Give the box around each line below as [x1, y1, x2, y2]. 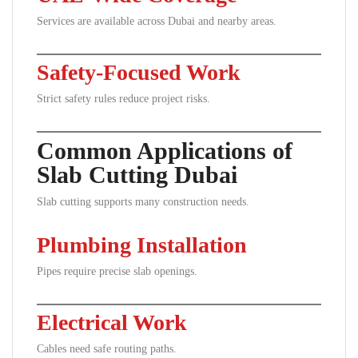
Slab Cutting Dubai [37, 161, 237, 188]
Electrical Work [37, 310, 187, 335]
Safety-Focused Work [37, 60, 241, 85]
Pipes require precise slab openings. [37, 265, 197, 277]
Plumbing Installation [37, 233, 247, 257]
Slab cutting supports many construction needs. [37, 196, 249, 208]
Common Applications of [37, 137, 292, 164]
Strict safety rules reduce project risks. [37, 93, 210, 105]
